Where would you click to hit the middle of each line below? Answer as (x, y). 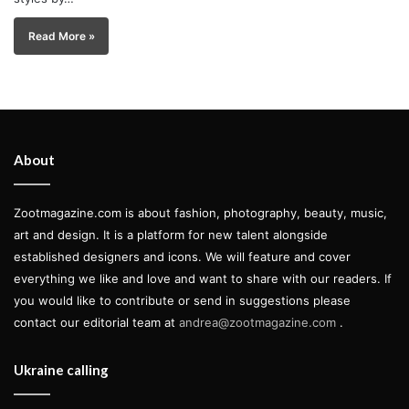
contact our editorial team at (96, 322)
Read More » (61, 36)
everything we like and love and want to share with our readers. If (203, 278)
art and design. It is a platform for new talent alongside (171, 234)
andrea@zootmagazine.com (257, 322)
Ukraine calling (61, 369)
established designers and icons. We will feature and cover (182, 256)
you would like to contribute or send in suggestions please (182, 300)
